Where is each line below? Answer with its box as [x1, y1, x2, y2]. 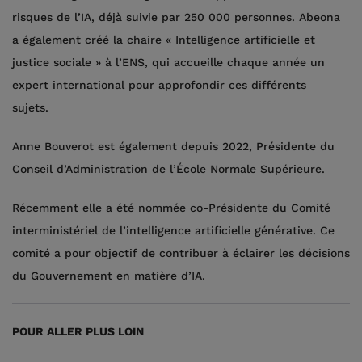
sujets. [12, 101, 53, 114]
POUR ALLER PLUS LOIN [12, 325, 144, 338]
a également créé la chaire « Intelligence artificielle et [12, 33, 315, 46]
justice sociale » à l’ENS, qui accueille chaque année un [12, 56, 325, 69]
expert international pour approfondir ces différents [12, 78, 306, 91]
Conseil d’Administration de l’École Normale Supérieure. [12, 162, 325, 175]
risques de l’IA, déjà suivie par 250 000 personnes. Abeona [12, 11, 340, 23]
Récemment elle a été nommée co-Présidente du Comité [12, 201, 330, 214]
